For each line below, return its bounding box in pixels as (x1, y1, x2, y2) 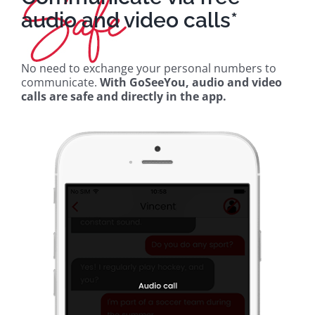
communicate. (21, 75, 100, 91)
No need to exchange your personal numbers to (21, 60, 276, 77)
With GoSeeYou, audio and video (100, 75, 282, 91)
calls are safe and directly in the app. (21, 89, 226, 105)
